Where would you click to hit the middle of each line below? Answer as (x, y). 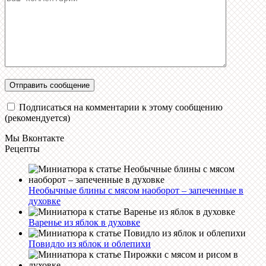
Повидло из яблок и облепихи (90, 244)
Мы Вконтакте (34, 138)
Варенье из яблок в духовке (84, 223)
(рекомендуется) (37, 118)
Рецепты (22, 149)
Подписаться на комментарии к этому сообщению (121, 107)
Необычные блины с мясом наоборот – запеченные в (136, 191)
